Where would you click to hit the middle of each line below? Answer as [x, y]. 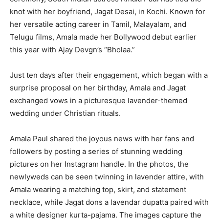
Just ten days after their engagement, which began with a [109, 75]
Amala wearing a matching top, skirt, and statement [98, 189]
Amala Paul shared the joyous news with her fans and [102, 138]
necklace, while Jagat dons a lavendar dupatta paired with [109, 202]
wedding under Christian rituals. [65, 113]
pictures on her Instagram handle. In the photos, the [99, 164]
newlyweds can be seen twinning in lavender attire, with [107, 176]
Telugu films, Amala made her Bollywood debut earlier [103, 37]
